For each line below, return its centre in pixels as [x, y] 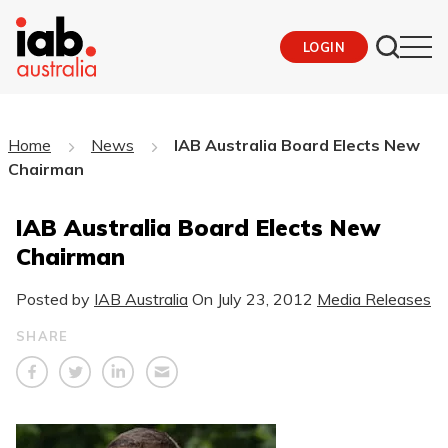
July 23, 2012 [265, 298]
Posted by [55, 298]
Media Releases [374, 298]
